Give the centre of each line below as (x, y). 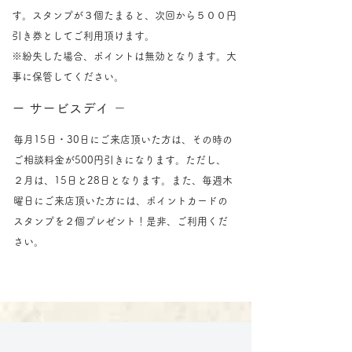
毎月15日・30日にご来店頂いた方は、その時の (123, 139)
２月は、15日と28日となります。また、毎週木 (123, 180)
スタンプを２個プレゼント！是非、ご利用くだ (121, 221)
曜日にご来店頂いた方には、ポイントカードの (121, 201)
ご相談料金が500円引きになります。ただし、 (120, 160)
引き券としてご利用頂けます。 (83, 36)
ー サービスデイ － (69, 108)
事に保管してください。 (68, 77)
